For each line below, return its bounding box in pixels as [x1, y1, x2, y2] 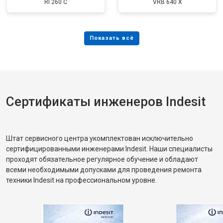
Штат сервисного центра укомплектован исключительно [6, 134, 193, 142]
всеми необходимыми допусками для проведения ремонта [6, 166, 202, 174]
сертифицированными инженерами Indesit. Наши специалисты [6, 145, 213, 153]
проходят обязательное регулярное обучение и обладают [6, 155, 198, 163]
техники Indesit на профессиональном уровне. [6, 176, 157, 184]
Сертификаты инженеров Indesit [6, 94, 206, 109]
